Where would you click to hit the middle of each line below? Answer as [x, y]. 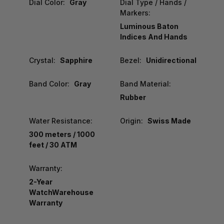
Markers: [135, 13]
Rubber [133, 97]
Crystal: [42, 60]
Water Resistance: [61, 121]
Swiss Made [169, 121]
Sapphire [76, 60]
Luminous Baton [149, 26]
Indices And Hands [153, 37]
